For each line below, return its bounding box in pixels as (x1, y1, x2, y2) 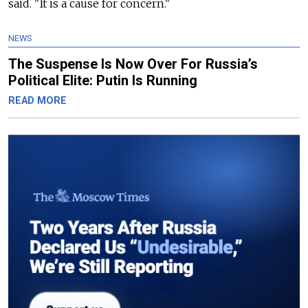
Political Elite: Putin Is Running (8, 72, 197, 89)
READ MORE (8, 95, 67, 107)
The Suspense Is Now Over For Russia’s (8, 56, 258, 73)
